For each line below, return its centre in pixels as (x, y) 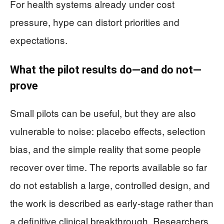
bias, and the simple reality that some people (105, 149)
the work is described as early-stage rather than (112, 203)
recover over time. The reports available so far (108, 167)
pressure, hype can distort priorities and (95, 22)
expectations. (39, 40)
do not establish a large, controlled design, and (110, 185)
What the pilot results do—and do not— (106, 70)
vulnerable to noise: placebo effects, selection (108, 131)
